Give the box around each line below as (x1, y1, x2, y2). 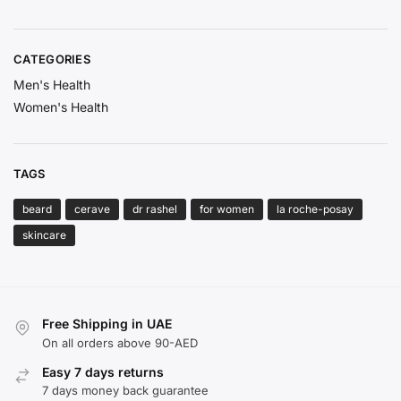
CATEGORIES (13, 52, 90, 67)
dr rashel (132, 202, 177, 217)
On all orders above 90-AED (42, 335, 198, 350)
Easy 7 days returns (42, 363, 164, 380)
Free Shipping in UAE (42, 316, 172, 332)
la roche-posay (277, 202, 354, 217)
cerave (74, 202, 110, 217)
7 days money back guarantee (42, 383, 209, 398)
